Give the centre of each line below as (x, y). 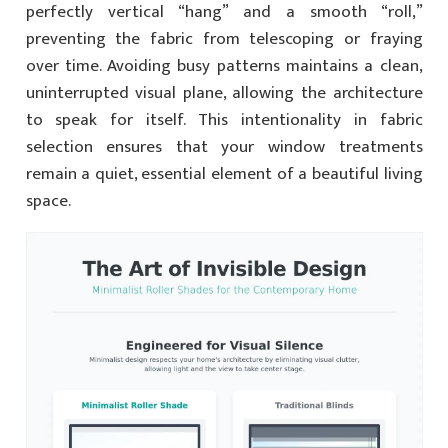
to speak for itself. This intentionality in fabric (224, 120)
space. (48, 201)
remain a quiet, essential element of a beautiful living (224, 174)
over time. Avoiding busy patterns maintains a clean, (224, 66)
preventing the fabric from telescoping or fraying (224, 39)
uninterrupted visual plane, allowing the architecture (224, 93)
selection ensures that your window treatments (224, 147)
